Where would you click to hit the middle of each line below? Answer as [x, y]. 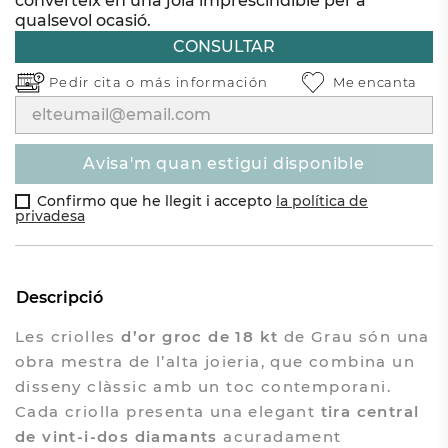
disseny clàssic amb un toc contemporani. [202, 386]
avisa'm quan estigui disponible [230, 164]
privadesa [49, 216]
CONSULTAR [223, 47]
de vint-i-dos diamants [116, 436]
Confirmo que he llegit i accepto [156, 201]
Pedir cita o [94, 82]
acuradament [279, 436]
